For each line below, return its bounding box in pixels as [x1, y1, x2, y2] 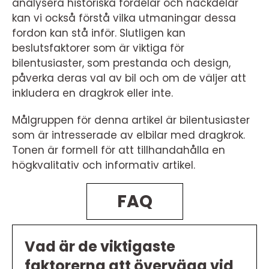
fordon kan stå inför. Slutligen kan [12, 26, 186, 41]
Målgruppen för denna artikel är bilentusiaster [12, 113, 250, 128]
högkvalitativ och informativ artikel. [12, 158, 195, 173]
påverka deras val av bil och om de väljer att [12, 71, 246, 86]
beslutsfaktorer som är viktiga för [12, 41, 184, 56]
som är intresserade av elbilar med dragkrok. [12, 128, 245, 143]
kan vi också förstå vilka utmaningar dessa [12, 11, 236, 26]
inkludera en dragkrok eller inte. [12, 86, 173, 101]
